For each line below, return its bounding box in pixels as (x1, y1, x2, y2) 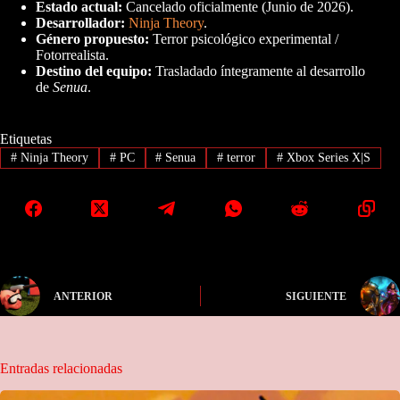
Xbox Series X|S (283, 150, 371, 164)
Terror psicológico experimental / (149, 30, 338, 46)
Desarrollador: (36, 14, 125, 30)
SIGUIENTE (285, 290, 346, 304)
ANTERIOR (54, 290, 112, 304)
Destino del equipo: (36, 62, 152, 79)
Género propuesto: (36, 30, 149, 46)
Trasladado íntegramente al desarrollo (152, 62, 365, 79)
